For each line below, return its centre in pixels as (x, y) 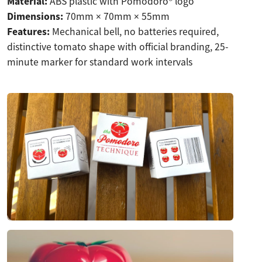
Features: (28, 32)
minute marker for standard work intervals (100, 62)
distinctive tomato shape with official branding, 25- (118, 47)
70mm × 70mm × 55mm (116, 17)
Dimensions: (35, 17)
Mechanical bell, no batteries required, (134, 32)
